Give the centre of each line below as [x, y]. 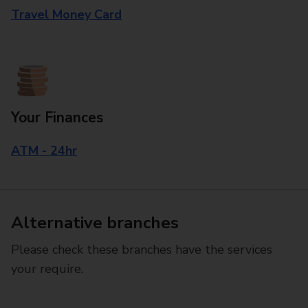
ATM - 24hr [44, 151]
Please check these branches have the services [142, 250]
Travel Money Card [66, 14]
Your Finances [57, 118]
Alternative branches [95, 223]
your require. [47, 269]
